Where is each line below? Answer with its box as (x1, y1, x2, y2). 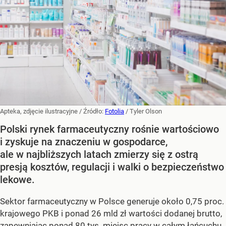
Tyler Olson (130, 107, 162, 116)
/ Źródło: (79, 107, 105, 116)
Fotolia (105, 107, 124, 116)
